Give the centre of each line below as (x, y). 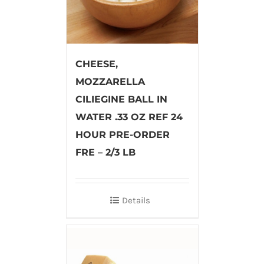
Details (136, 201)
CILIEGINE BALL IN (121, 100)
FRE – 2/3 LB (105, 153)
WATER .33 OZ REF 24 (129, 117)
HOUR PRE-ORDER (122, 135)
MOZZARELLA (110, 82)
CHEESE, (96, 64)
